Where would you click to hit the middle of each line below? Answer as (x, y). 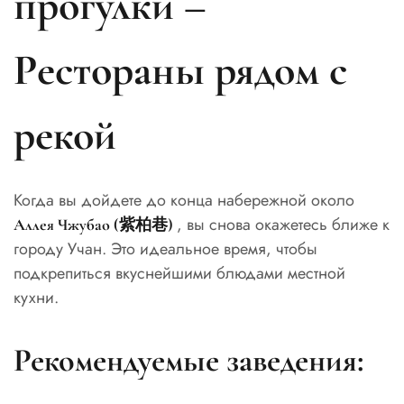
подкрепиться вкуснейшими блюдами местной (179, 274)
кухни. (36, 298)
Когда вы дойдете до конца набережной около (184, 201)
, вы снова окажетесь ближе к (283, 225)
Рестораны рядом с (180, 71)
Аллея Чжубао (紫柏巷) (95, 225)
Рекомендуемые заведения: (188, 361)
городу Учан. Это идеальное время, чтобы (165, 249)
